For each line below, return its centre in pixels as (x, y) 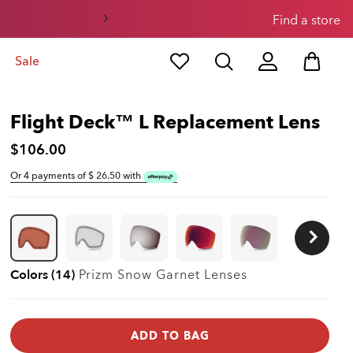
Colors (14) (43, 275)
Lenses (226, 275)
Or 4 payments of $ (52, 176)
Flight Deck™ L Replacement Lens (165, 123)
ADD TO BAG (170, 336)
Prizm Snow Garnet (141, 275)
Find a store (307, 20)
